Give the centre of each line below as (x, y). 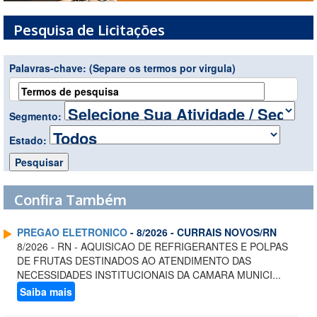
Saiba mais (46, 292)
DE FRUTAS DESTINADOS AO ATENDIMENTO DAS (134, 261)
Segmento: (37, 116)
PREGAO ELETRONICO (72, 232)
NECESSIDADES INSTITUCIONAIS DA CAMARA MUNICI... (149, 275)
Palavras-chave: (49, 68)
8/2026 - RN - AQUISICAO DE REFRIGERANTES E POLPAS (152, 247)
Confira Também (70, 200)
